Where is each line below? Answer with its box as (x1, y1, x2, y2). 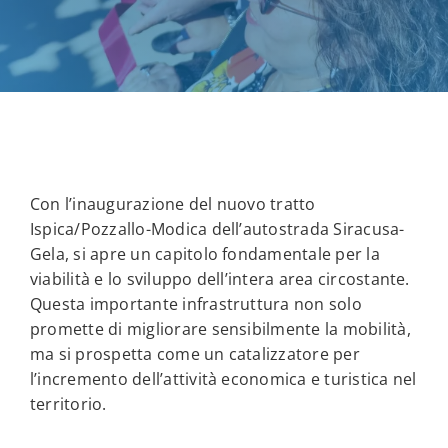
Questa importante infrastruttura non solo (29, 293, 362, 315)
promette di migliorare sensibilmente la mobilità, (29, 318, 411, 340)
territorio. (29, 393, 107, 415)
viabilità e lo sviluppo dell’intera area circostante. (29, 268, 410, 290)
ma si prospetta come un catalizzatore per (29, 343, 360, 365)
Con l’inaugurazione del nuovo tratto (29, 193, 316, 215)
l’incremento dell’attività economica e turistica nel (29, 368, 417, 390)
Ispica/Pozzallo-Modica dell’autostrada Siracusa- (29, 218, 405, 240)
